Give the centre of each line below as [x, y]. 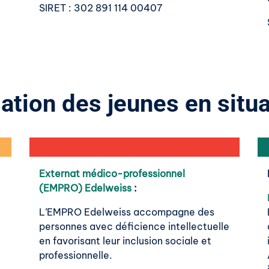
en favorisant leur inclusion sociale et [125, 241]
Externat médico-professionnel [112, 174]
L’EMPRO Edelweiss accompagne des [127, 212]
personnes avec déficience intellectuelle [134, 227]
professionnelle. [76, 255]
